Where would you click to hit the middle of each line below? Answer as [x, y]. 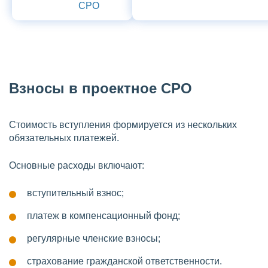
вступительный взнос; [75, 193]
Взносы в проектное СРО [100, 88]
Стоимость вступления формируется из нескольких [123, 125]
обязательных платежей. [64, 138]
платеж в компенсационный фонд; [103, 216]
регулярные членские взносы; [94, 238]
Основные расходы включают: [77, 165]
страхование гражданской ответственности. [124, 261]
